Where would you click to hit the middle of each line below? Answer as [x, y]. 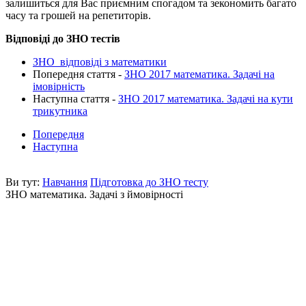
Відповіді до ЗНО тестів [63, 38]
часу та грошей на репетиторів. [78, 15]
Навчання [65, 182]
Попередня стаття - [79, 74]
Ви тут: [24, 182]
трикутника [60, 111]
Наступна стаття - [75, 98]
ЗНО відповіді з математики [100, 61]
